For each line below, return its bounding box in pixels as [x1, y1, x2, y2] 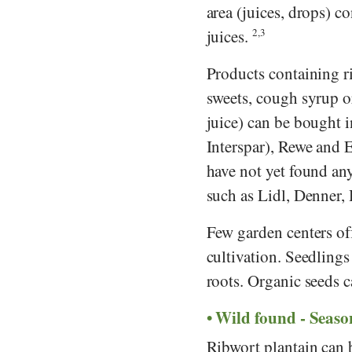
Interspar [206, 134, 265, 157]
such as [206, 183, 258, 206]
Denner [293, 183, 342, 206]
